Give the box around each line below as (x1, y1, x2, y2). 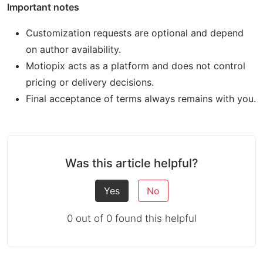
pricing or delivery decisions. (26, 76, 154, 88)
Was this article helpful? (65, 156, 198, 170)
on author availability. (26, 43, 121, 55)
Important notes (7, 1, 79, 13)
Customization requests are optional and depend (26, 27, 244, 39)
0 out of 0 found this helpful (66, 213, 197, 224)
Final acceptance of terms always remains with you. (26, 93, 256, 104)
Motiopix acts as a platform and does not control (26, 60, 245, 72)
